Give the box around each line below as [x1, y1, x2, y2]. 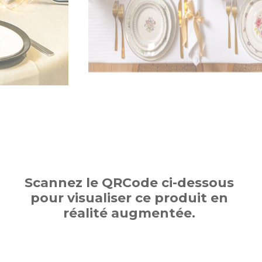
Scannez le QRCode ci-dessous [24, 175, 234, 191]
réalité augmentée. [63, 205, 195, 221]
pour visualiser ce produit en [30, 190, 228, 206]
